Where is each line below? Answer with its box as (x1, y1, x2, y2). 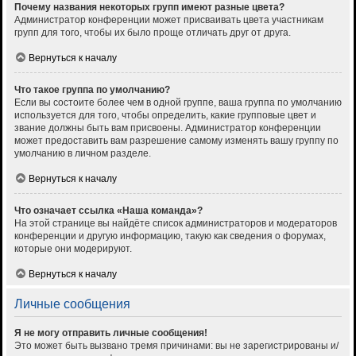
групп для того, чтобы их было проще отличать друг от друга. (14, 27, 291, 39)
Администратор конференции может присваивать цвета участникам (14, 14, 323, 26)
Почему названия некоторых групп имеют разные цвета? (14, 2, 284, 14)
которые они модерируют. (14, 243, 132, 255)
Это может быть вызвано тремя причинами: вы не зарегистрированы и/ (14, 340, 339, 352)
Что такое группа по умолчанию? (14, 84, 170, 96)
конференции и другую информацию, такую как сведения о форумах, (14, 230, 326, 242)
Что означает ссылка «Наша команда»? (14, 205, 203, 217)
